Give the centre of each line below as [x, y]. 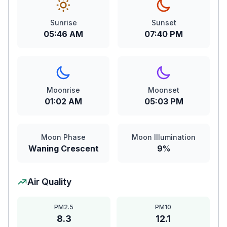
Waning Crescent [63, 148]
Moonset [164, 90]
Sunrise [63, 23]
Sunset [164, 23]
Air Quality [49, 182]
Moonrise [63, 90]
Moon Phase [63, 137]
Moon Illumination [164, 137]
